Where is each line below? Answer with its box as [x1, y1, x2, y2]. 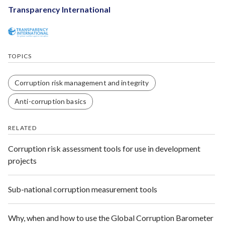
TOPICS [8, 52, 32, 60]
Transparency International [8, 5, 110, 15]
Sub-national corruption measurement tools [8, 184, 157, 194]
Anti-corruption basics [15, 97, 87, 106]
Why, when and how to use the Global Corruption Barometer [8, 213, 213, 223]
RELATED [8, 124, 37, 132]
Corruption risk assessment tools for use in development [8, 144, 200, 154]
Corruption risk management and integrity [15, 78, 149, 87]
